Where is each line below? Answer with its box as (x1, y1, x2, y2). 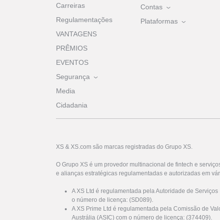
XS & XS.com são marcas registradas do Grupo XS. (56, 143, 192, 151)
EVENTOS (56, 58, 88, 67)
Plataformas (140, 17, 178, 26)
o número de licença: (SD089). (72, 196, 153, 204)
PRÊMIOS (56, 44, 87, 53)
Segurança (56, 73, 90, 81)
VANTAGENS (56, 30, 97, 38)
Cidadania (56, 101, 87, 110)
